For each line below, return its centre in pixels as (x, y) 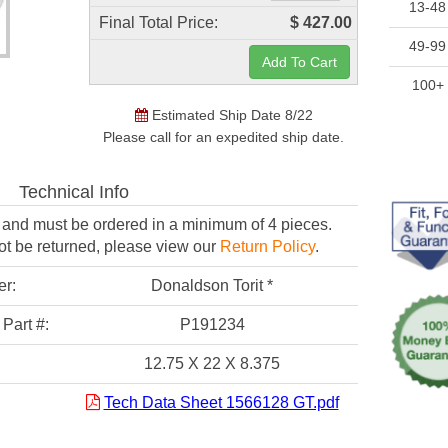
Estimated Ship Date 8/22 (230, 115)
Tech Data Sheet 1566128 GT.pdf (221, 402)
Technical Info (73, 192)
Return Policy (267, 246)
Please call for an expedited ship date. (224, 137)
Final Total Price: (159, 22)
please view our (159, 246)
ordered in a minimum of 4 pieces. (210, 224)
